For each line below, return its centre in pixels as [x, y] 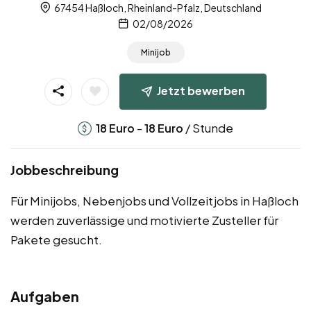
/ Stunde [208, 127]
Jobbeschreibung [65, 169]
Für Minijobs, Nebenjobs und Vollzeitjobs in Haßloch [154, 200]
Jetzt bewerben [201, 90]
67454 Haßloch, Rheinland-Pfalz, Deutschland [157, 8]
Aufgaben [45, 296]
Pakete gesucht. [56, 239]
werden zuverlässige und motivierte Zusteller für [144, 220]
